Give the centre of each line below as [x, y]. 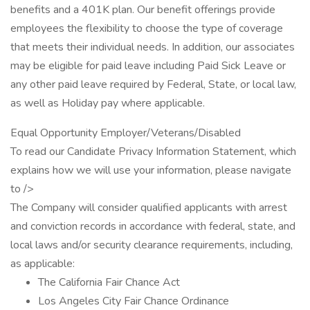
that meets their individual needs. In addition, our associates [153, 47]
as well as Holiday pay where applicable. [108, 103]
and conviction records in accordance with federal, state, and [153, 226]
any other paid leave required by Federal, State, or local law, [153, 84]
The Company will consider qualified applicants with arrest [149, 208]
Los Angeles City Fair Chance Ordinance [134, 301]
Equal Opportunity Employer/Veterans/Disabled [126, 133]
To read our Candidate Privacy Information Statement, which [153, 152]
